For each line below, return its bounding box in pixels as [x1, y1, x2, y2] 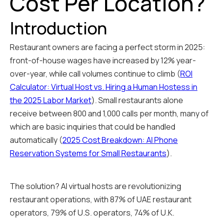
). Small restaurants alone [91, 95, 183, 106]
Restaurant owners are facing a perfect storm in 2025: [10, 42, 205, 53]
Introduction [10, 17, 107, 40]
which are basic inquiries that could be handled [10, 121, 175, 133]
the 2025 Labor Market [10, 95, 91, 106]
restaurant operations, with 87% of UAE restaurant [10, 194, 192, 205]
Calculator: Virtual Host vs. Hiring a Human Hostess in [10, 82, 197, 93]
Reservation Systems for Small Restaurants [10, 148, 166, 159]
